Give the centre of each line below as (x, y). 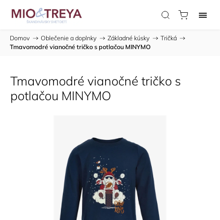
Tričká (169, 38)
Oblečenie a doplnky (69, 38)
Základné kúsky (129, 38)
